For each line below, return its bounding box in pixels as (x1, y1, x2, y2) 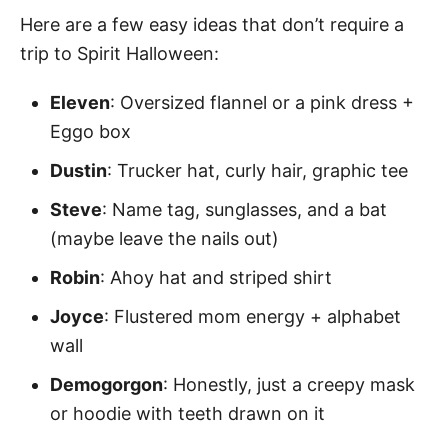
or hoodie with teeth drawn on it (50, 402, 325, 424)
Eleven (50, 91, 110, 113)
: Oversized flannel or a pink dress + (110, 91, 414, 113)
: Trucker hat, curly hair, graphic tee (107, 159, 408, 181)
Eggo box (50, 120, 131, 142)
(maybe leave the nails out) (50, 227, 279, 249)
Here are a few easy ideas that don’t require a (20, 13, 404, 35)
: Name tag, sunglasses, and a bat (102, 198, 387, 220)
